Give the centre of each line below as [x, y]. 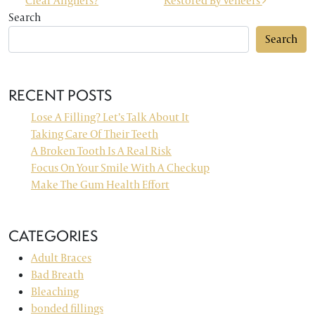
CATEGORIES [53, 236]
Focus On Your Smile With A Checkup [120, 168]
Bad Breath [57, 275]
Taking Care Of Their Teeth [95, 134]
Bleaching [55, 291]
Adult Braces [61, 258]
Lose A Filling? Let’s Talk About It [110, 117]
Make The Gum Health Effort [100, 185]
